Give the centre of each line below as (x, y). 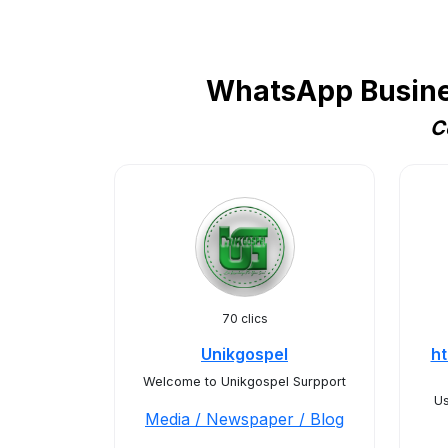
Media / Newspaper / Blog (244, 419)
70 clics (244, 318)
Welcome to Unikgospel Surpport (244, 381)
